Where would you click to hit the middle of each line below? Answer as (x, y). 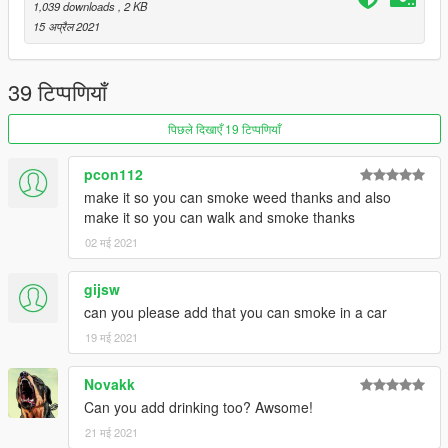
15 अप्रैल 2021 (66, 25)
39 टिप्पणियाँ (57, 91)
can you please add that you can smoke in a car (235, 311)
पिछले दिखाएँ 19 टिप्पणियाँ (224, 128)
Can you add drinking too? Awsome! (198, 406)
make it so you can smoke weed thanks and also (237, 196)
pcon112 (113, 173)
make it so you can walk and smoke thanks (219, 216)
